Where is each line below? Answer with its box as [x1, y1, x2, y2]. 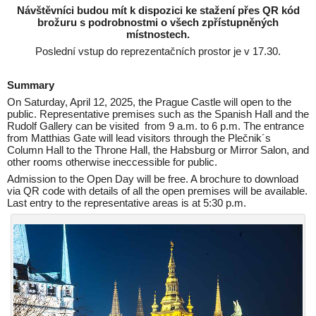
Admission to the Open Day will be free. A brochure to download [7, 173, 298, 186]
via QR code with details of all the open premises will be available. [7, 185, 308, 197]
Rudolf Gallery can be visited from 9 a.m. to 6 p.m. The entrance [7, 120, 304, 133]
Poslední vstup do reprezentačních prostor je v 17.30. [35, 45, 281, 58]
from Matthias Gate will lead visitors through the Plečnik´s [7, 132, 271, 145]
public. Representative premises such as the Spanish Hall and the [7, 108, 309, 121]
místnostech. [126, 28, 190, 41]
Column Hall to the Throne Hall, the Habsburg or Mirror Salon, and [7, 144, 309, 157]
